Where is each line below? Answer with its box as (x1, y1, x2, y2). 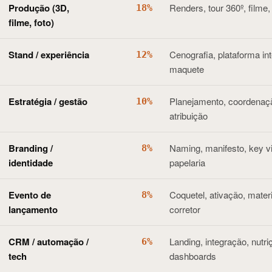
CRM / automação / (8, 235, 89, 248)
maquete (169, 63, 204, 75)
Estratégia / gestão (8, 95, 87, 108)
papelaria (169, 156, 205, 169)
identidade (8, 156, 53, 169)
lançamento (8, 203, 58, 216)
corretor (169, 203, 200, 216)
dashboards (169, 250, 216, 262)
